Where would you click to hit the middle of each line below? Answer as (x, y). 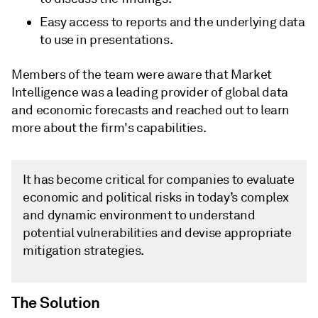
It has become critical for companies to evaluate (159, 180)
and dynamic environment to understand (139, 215)
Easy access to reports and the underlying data (172, 22)
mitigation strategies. (87, 251)
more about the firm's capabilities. (110, 128)
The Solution (56, 302)
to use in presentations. (106, 40)
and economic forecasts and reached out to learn (151, 110)
